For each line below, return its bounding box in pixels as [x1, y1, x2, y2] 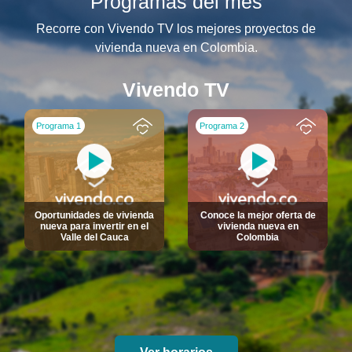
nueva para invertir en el [40, 221, 148, 233]
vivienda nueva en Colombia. [94, 41, 258, 55]
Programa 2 [200, 121, 244, 131]
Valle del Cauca [60, 232, 129, 244]
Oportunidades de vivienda [35, 210, 154, 222]
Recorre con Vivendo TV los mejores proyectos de [36, 22, 316, 36]
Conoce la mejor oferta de [200, 210, 316, 222]
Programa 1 [36, 121, 81, 131]
